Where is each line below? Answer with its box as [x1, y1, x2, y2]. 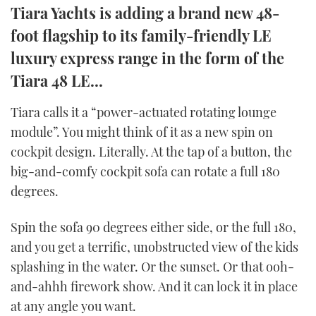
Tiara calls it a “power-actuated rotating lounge [11, 103, 276, 121]
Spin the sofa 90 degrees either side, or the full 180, [11, 219, 296, 236]
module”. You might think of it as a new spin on [11, 123, 273, 140]
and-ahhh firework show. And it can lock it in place [11, 278, 298, 296]
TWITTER [133, 6, 183, 22]
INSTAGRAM [126, 42, 190, 57]
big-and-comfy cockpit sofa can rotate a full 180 [11, 162, 280, 180]
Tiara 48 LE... [11, 70, 103, 90]
